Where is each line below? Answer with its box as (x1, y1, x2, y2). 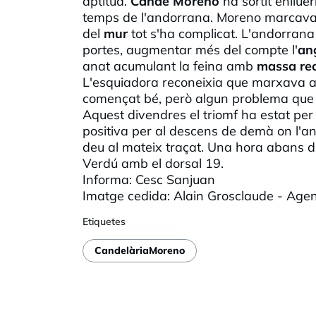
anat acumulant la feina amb (83, 57, 257, 74)
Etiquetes (83, 214, 126, 228)
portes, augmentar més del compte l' (83, 41, 298, 58)
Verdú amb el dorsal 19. (83, 154, 227, 171)
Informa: (83, 171, 135, 188)
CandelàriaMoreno (95, 244, 185, 257)
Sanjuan (166, 171, 215, 188)
